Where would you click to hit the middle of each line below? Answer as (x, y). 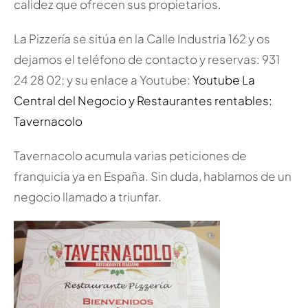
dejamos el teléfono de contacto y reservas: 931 (146, 59)
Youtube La (223, 80)
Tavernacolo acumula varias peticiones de (130, 156)
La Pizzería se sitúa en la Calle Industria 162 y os (142, 39)
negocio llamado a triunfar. (87, 197)
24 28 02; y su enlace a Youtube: (103, 80)
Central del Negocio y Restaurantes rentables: (143, 101)
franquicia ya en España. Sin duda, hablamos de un (152, 176)
